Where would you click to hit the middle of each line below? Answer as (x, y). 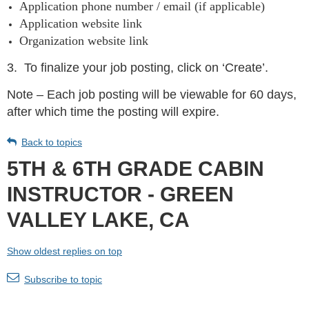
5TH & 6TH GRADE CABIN (136, 169)
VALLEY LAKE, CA (98, 220)
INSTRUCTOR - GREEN (120, 195)
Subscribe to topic (63, 280)
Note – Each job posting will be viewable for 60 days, (152, 95)
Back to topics (52, 142)
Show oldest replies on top (64, 251)
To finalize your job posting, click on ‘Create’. (146, 68)
